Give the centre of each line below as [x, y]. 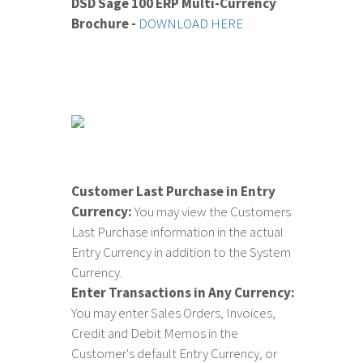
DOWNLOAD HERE [191, 24]
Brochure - [105, 24]
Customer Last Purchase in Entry [174, 192]
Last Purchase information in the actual [178, 232]
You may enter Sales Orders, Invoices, [174, 313]
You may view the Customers [212, 212]
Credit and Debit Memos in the [155, 333]
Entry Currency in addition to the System [181, 252]
